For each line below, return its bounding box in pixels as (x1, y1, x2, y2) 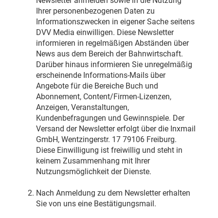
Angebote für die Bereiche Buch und (36, 81, 158, 91)
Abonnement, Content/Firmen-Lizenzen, (36, 92, 171, 102)
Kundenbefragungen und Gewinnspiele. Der (36, 113, 184, 123)
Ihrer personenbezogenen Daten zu (36, 6, 155, 16)
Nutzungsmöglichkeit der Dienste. (36, 167, 151, 177)
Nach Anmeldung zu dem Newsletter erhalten (36, 188, 190, 198)
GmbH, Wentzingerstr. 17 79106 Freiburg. (36, 135, 177, 145)
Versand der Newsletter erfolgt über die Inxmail (36, 124, 196, 134)
